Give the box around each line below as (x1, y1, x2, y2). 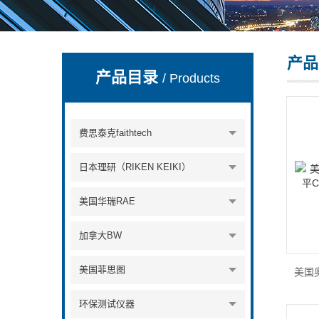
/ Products (162, 71, 221, 85)
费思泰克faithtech (79, 127, 152, 138)
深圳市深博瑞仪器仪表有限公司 (62, 61, 202, 72)
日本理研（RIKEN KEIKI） (79, 162, 192, 172)
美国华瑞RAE (79, 196, 136, 206)
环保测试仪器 (79, 298, 135, 309)
